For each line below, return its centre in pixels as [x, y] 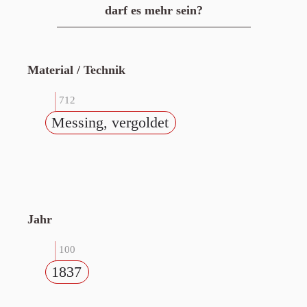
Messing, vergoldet [110, 122]
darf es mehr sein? [153, 10]
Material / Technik [76, 70]
